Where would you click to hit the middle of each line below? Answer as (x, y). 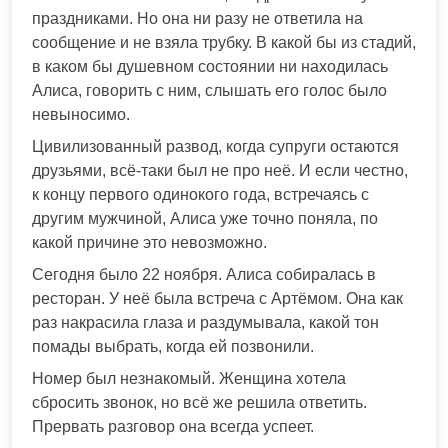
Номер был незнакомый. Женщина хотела (189, 378)
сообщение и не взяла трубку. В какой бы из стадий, (224, 42)
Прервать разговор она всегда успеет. (173, 426)
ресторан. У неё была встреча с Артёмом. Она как (217, 298)
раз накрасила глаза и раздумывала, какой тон (205, 322)
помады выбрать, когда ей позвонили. (173, 346)
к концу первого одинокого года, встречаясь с (200, 194)
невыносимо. (81, 114)
